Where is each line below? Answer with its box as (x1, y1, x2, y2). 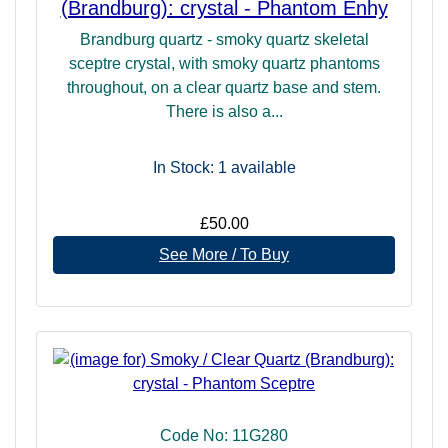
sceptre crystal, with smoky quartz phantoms (68, 54, 380, 72)
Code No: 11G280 (160, 426, 288, 444)
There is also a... (165, 102, 283, 120)
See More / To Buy (159, 245, 289, 263)
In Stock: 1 (152, 158, 227, 176)
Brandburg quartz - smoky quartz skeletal (79, 30, 369, 48)
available (226, 158, 296, 176)
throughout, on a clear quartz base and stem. (67, 78, 381, 96)
